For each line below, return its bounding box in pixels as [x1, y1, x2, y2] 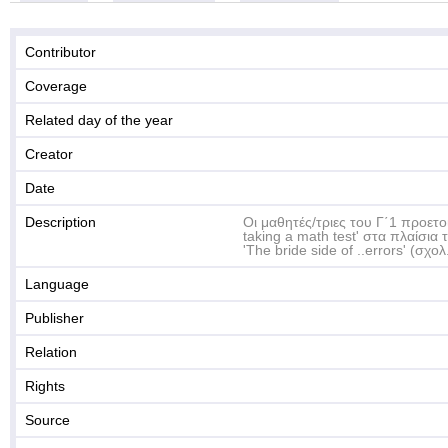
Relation [25, 344, 77, 360]
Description [25, 214, 96, 230]
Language [25, 276, 89, 292]
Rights [25, 378, 65, 394]
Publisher [25, 310, 84, 326]
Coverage [25, 78, 87, 94]
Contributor [25, 44, 96, 60]
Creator [25, 146, 73, 162]
